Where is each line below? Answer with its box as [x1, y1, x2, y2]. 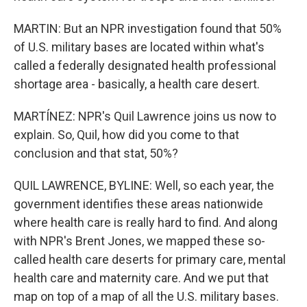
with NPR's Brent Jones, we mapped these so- [14, 234, 265, 248]
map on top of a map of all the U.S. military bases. [14, 289, 279, 304]
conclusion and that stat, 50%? [14, 146, 178, 160]
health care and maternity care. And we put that [14, 271, 269, 285]
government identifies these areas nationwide [14, 197, 263, 211]
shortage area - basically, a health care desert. [14, 77, 260, 91]
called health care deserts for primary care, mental [14, 252, 286, 267]
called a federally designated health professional [14, 58, 276, 73]
